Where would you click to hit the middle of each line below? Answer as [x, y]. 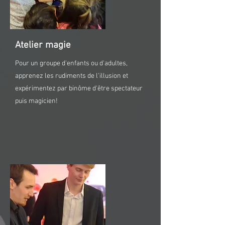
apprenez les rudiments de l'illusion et [72, 76]
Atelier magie [43, 45]
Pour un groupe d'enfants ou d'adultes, [71, 64]
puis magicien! [36, 101]
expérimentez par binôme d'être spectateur [79, 89]
